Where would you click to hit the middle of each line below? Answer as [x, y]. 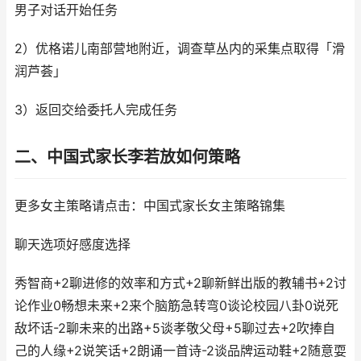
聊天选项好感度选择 [73, 245]
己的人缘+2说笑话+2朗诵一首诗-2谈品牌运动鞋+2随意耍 [180, 351]
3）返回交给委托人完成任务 [96, 110]
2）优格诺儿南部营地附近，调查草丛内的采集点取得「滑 [180, 49]
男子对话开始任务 [66, 10]
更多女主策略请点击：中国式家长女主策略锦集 [150, 206]
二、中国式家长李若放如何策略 [127, 157]
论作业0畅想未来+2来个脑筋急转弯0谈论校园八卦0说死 [176, 306]
